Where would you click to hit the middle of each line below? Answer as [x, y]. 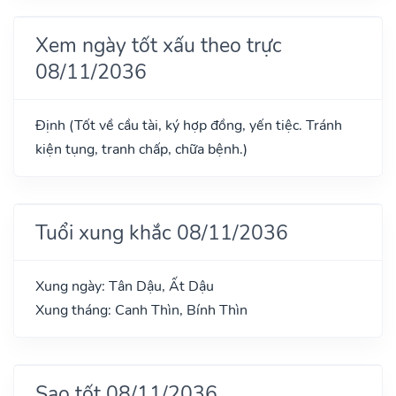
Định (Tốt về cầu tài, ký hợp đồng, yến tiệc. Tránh [189, 125]
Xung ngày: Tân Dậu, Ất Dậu [125, 286]
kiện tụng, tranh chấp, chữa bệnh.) [141, 149]
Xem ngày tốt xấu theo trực [159, 45]
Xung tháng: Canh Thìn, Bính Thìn [141, 310]
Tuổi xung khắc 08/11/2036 [162, 232]
